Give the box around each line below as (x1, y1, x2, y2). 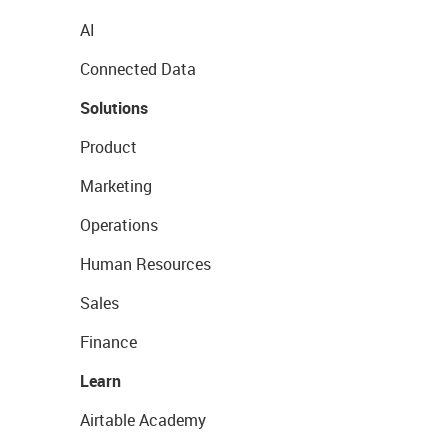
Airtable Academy (80, 409, 206, 432)
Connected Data (80, 58, 196, 81)
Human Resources (80, 253, 211, 276)
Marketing (80, 175, 152, 198)
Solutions (80, 97, 148, 120)
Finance (80, 331, 137, 354)
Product (80, 136, 137, 159)
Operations (80, 214, 158, 237)
